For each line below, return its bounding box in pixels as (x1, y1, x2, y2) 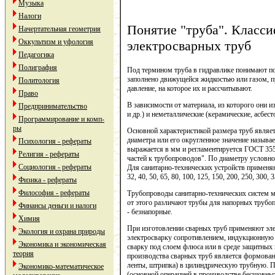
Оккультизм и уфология (18, 37, 93, 46)
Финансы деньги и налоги (18, 201, 96, 210)
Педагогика (18, 50, 54, 59)
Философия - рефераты (18, 188, 90, 197)
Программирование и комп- (18, 115, 104, 123)
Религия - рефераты (18, 150, 79, 158)
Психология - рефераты (18, 137, 91, 145)
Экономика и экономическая (18, 240, 106, 249)
